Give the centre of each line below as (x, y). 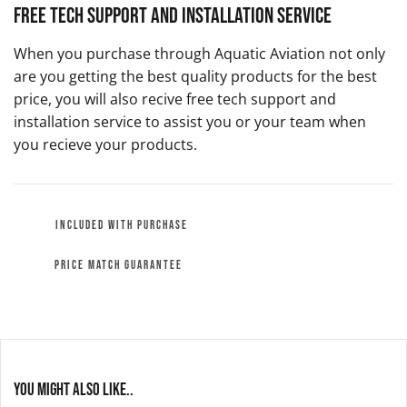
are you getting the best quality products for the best (195, 77)
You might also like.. (74, 391)
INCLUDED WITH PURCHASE (121, 226)
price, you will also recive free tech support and (174, 99)
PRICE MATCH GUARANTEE (118, 265)
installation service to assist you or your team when (189, 122)
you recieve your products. (105, 145)
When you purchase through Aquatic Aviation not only (199, 54)
